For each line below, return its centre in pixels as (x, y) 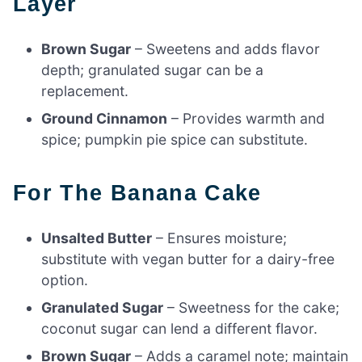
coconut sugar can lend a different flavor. (180, 328)
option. (65, 280)
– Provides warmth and (246, 119)
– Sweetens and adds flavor (226, 49)
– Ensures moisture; (220, 238)
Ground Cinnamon (105, 119)
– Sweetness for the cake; (252, 307)
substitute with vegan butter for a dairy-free (188, 259)
